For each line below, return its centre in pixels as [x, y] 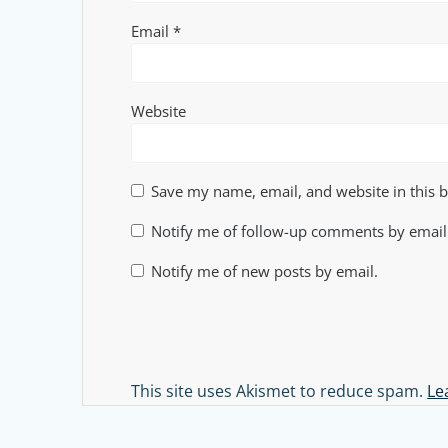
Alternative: [170, 375]
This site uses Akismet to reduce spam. [279, 391]
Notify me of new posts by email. [265, 271]
